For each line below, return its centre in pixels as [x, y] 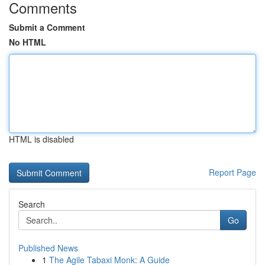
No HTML [28, 42]
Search [32, 204]
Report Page [232, 172]
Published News [48, 248]
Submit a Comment [47, 27]
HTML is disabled [41, 139]
